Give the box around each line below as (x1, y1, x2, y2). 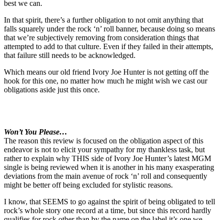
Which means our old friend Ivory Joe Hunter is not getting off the (4, 68, 209, 77)
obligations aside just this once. (4, 85, 100, 94)
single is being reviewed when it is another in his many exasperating (4, 163, 214, 172)
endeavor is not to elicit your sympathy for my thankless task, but (4, 145, 205, 154)
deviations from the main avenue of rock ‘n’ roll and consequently (4, 172, 207, 181)
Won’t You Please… (4, 128, 67, 137)
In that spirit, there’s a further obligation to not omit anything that (4, 16, 203, 25)
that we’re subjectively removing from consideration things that (4, 33, 199, 42)
